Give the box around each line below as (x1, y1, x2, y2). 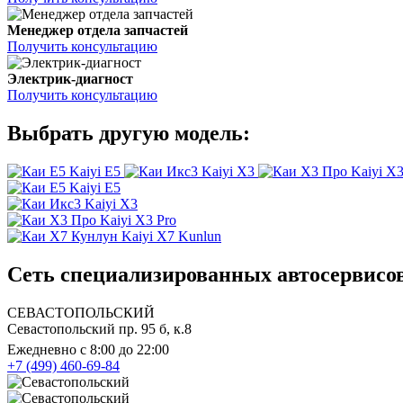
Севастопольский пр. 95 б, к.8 (7, 320, 192, 336)
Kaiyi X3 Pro (100, 212, 176, 228)
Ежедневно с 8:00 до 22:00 (7, 341, 169, 357)
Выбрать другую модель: (7, 121, 250, 146)
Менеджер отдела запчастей (7, 22, 188, 39)
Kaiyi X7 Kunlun (121, 228, 221, 245)
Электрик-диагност (7, 71, 133, 87)
